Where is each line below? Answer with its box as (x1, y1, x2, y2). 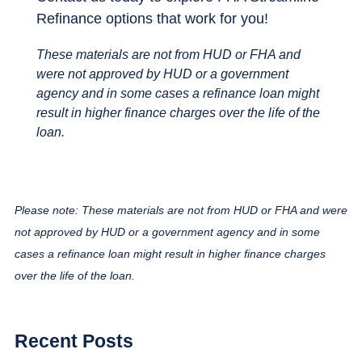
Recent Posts (15, 330, 133, 351)
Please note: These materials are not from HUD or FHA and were (15, 204, 347, 217)
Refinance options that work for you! (36, 10, 268, 27)
